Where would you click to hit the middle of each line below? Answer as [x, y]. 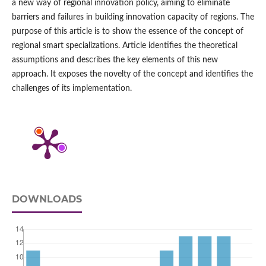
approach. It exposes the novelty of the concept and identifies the [132, 75]
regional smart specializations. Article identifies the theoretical [124, 46]
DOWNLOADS [47, 199]
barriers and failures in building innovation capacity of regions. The [133, 18]
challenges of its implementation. [72, 89]
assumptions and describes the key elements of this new [115, 60]
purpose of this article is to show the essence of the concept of [127, 32]
